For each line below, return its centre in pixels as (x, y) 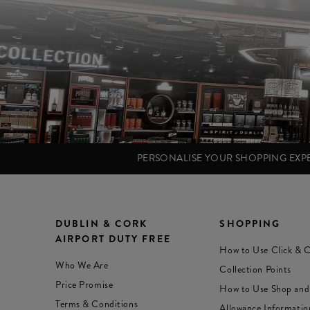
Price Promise (84, 285)
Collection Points (255, 270)
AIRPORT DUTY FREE (113, 239)
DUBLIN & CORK (102, 224)
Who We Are (82, 265)
